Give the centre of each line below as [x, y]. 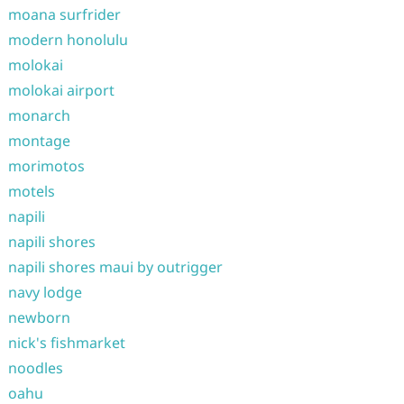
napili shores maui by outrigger [115, 267]
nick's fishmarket [66, 343]
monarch [39, 115]
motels [31, 191]
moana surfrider [64, 14]
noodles [35, 368]
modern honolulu [68, 40]
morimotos [46, 166]
